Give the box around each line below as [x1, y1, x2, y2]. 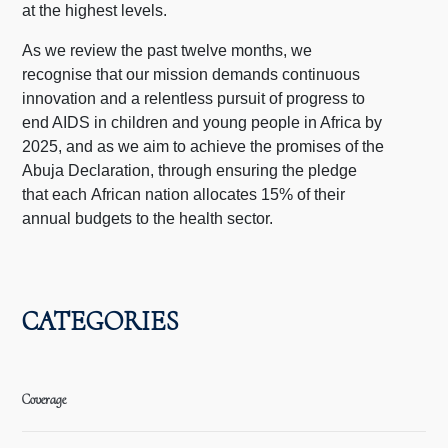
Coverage [22, 391, 67, 408]
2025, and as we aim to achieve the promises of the [22, 138, 385, 155]
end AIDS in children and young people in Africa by [22, 114, 383, 131]
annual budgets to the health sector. [22, 210, 274, 227]
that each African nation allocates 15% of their [22, 186, 346, 203]
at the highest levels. [22, 2, 168, 19]
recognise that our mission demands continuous [22, 66, 361, 83]
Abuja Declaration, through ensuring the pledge [22, 162, 358, 179]
